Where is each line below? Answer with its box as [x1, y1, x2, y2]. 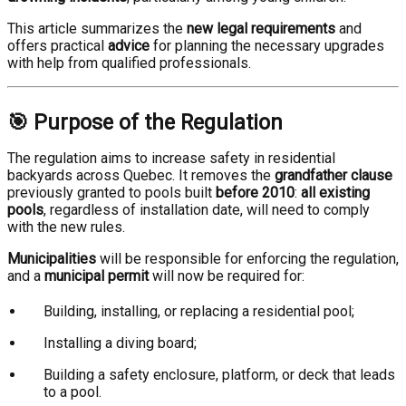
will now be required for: [149, 267, 304, 285]
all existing [301, 184, 370, 201]
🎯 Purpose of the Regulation [7, 110, 283, 135]
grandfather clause [275, 167, 392, 184]
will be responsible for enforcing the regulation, [96, 250, 399, 267]
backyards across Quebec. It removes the [7, 167, 275, 184]
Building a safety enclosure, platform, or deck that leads [43, 366, 395, 383]
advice [108, 37, 150, 54]
